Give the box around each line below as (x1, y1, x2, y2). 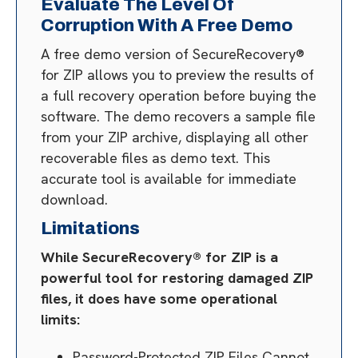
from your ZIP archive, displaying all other (41, 128, 308, 146)
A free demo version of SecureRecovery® (41, 45, 304, 63)
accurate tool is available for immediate (41, 169, 296, 188)
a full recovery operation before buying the (41, 86, 316, 105)
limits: (41, 310, 80, 328)
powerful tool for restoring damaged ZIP (41, 268, 313, 287)
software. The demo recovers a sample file (41, 107, 316, 125)
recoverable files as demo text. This (41, 149, 270, 167)
